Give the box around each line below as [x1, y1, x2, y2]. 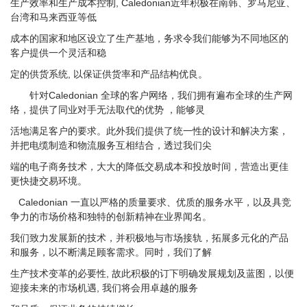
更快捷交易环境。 [10, 175, 87, 186]
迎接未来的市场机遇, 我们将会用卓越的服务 [10, 282, 198, 293]
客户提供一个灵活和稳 [10, 47, 106, 58]
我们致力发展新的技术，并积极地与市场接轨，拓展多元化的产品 [10, 232, 288, 243]
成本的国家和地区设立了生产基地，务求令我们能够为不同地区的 [10, 33, 288, 44]
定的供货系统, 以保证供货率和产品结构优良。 [10, 69, 208, 79]
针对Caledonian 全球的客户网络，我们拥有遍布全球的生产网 [10, 90, 293, 101]
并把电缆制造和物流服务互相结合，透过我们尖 [10, 140, 212, 151]
